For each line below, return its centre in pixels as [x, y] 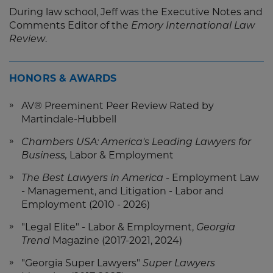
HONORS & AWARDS [63, 79]
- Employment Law [211, 179]
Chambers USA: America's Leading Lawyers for [136, 143]
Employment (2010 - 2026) [86, 205]
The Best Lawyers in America [92, 179]
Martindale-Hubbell [69, 120]
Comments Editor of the [70, 26]
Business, [45, 156]
